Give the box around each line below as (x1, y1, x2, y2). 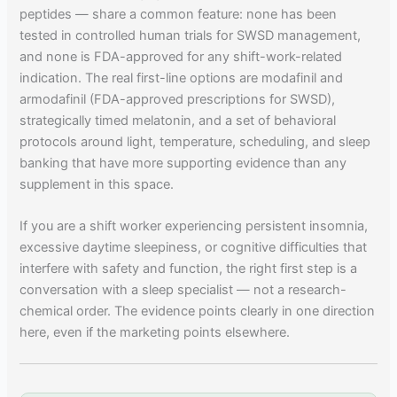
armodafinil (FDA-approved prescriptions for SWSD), (19, 90, 336, 107)
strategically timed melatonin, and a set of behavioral (19, 112, 337, 128)
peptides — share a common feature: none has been (19, 5, 338, 22)
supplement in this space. (19, 175, 175, 192)
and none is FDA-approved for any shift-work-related (19, 48, 343, 65)
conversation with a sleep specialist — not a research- (19, 281, 347, 298)
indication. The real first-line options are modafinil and (19, 69, 344, 86)
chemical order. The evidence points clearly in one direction (19, 302, 376, 319)
